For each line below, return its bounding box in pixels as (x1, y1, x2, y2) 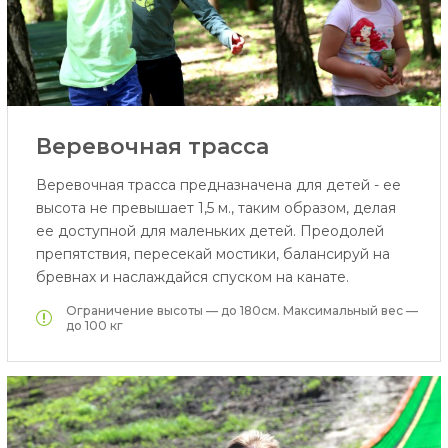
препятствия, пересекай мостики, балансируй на (35, 245, 390, 264)
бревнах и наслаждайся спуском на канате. (35, 268, 349, 287)
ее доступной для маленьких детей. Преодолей (35, 222, 384, 241)
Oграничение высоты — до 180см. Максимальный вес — (65, 303, 418, 319)
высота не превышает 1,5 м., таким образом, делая (35, 199, 396, 218)
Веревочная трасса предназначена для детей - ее (35, 176, 401, 195)
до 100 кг (65, 318, 123, 334)
